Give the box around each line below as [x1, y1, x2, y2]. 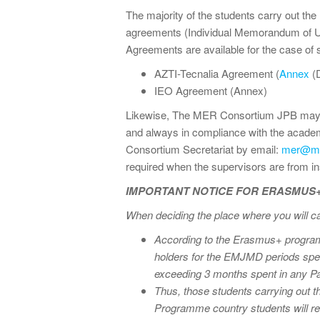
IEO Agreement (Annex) [154, 83, 267, 98]
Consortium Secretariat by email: [126, 141, 281, 156]
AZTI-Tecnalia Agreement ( [154, 66, 279, 81]
